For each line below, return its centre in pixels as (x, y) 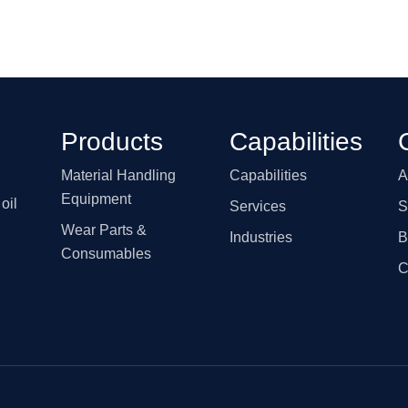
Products (112, 141)
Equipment (97, 199)
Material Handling (119, 175)
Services (257, 206)
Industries (260, 237)
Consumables (107, 253)
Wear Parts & (104, 229)
